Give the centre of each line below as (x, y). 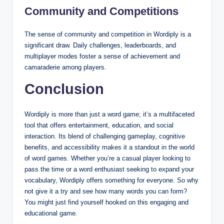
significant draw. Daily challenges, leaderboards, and (100, 45)
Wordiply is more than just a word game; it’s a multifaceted (109, 114)
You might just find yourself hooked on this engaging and (106, 202)
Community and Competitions (101, 11)
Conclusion (64, 89)
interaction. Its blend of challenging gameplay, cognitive (105, 136)
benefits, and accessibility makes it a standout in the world (109, 147)
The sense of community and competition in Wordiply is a (108, 34)
